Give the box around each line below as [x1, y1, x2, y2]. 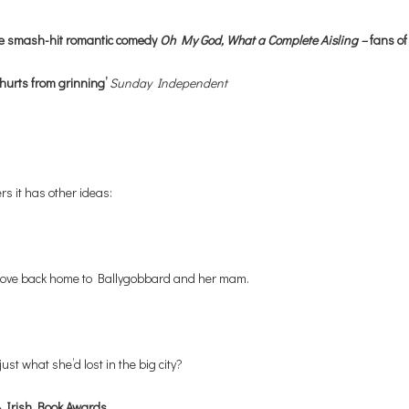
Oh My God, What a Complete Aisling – [160, 31, 370, 49]
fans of [370, 31, 407, 49]
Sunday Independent [110, 74, 227, 92]
